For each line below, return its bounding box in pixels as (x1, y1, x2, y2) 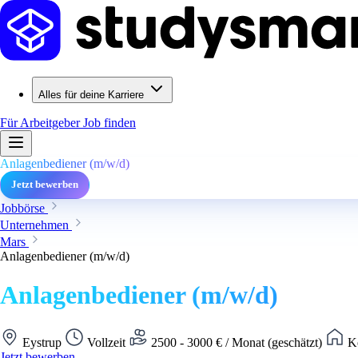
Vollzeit (84, 335, 129, 349)
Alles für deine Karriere (38, 89, 144, 101)
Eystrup (19, 335, 65, 349)
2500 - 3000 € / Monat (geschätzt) (148, 335, 325, 349)
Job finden (83, 116, 136, 129)
